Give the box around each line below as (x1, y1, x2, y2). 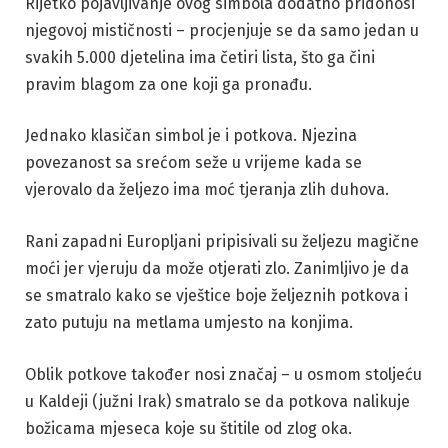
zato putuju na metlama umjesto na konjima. (25, 312, 353, 332)
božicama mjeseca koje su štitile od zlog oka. (25, 418, 352, 438)
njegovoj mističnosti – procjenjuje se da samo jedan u (25, 20, 419, 40)
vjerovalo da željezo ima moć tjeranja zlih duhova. (25, 180, 389, 200)
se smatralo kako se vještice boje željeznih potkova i (25, 285, 408, 305)
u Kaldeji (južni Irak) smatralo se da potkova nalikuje (25, 391, 410, 411)
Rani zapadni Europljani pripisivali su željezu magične (25, 231, 419, 251)
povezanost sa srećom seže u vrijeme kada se (25, 153, 362, 173)
